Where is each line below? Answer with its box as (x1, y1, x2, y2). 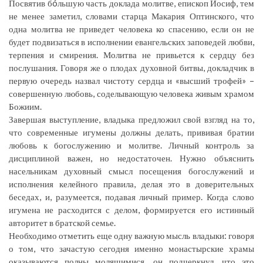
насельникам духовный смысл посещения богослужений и (9, 166, 254, 177)
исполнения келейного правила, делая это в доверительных (9, 178, 254, 190)
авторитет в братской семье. (9, 217, 116, 228)
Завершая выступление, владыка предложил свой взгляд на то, (9, 114, 254, 125)
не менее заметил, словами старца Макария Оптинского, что (9, 11, 254, 22)
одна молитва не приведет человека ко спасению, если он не (9, 23, 254, 35)
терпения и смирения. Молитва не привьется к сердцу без (9, 49, 254, 60)
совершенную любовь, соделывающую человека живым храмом (9, 88, 254, 99)
